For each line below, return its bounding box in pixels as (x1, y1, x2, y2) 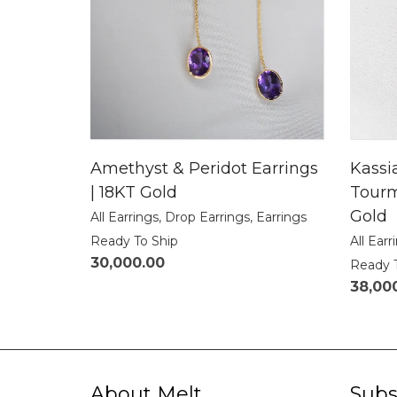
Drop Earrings (165, 209, 250, 226)
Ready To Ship (90, 233, 178, 250)
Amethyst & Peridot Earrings (90, 159, 318, 179)
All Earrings (90, 209, 159, 226)
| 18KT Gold (90, 183, 177, 203)
